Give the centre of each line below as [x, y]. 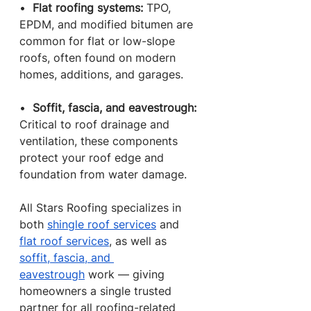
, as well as [140, 241]
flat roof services [64, 241]
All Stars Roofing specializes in [102, 208]
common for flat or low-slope [99, 41]
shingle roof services [102, 224]
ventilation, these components [100, 141]
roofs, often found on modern [99, 58]
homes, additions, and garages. [101, 74]
